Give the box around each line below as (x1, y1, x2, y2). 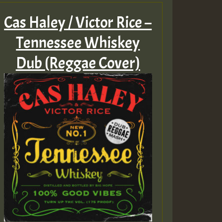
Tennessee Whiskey (16, 33, 140, 53)
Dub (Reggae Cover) (15, 53, 140, 73)
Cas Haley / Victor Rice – (4, 12, 152, 33)
